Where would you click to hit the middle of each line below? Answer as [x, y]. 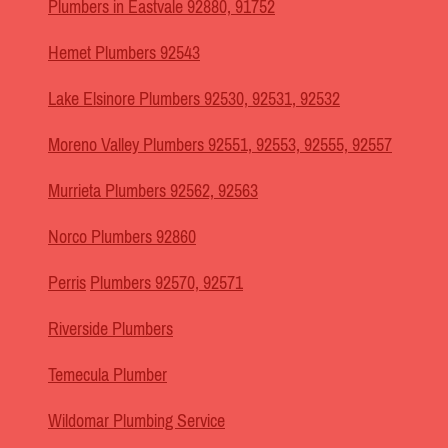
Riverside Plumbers [110, 329]
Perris [67, 283]
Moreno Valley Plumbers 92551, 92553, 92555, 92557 [220, 145]
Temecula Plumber [107, 375]
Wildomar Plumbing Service [136, 421]
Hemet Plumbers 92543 [124, 53]
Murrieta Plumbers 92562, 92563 [153, 191]
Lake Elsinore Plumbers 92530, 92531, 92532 [194, 99]
